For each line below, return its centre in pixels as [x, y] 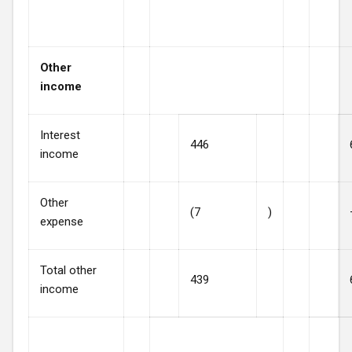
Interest [60, 135]
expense [62, 221]
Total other [68, 270]
